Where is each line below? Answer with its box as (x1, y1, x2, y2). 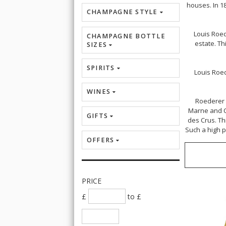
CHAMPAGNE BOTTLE (86, 32, 165, 41)
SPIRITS (86, 63, 115, 72)
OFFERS (86, 135, 115, 144)
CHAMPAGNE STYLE (86, 8, 158, 17)
